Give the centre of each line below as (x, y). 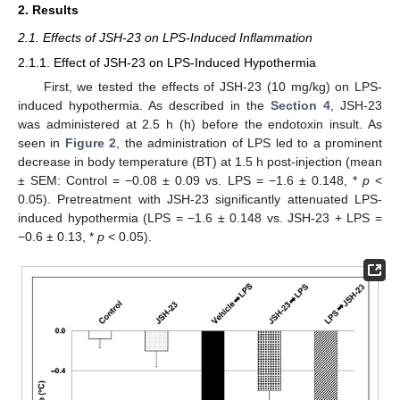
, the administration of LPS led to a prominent (250, 142)
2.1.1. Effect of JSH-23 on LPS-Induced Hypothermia (167, 62)
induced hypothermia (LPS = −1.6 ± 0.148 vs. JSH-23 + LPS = (200, 217)
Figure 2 (91, 142)
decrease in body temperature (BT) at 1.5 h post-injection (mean (200, 161)
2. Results (48, 9)
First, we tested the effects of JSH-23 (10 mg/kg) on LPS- (212, 86)
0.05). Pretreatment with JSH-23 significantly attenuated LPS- (200, 199)
